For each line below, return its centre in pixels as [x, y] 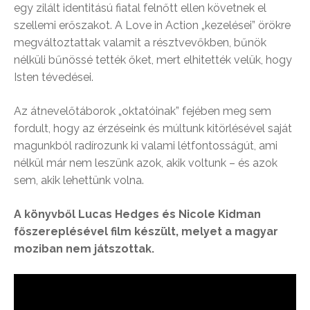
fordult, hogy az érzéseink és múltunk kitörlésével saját [153, 128]
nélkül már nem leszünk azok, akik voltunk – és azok [146, 163]
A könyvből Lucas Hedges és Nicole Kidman [137, 214]
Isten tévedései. [54, 77]
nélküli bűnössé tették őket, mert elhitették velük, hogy [153, 60]
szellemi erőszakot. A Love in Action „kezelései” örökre [152, 25]
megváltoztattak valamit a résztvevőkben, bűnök [140, 42]
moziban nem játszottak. [84, 248]
